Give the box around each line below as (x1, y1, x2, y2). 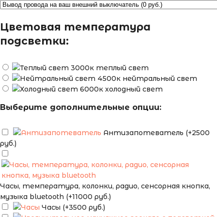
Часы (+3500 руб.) (42, 203, 105, 212)
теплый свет (96, 63, 149, 73)
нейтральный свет (123, 74, 197, 83)
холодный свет (105, 85, 163, 94)
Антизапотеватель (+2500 (103, 128, 210, 138)
